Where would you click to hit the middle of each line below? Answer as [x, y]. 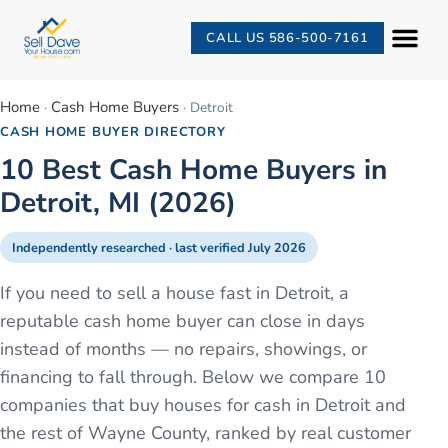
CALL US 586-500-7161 [287, 37]
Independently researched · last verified [130, 247]
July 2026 [277, 247]
